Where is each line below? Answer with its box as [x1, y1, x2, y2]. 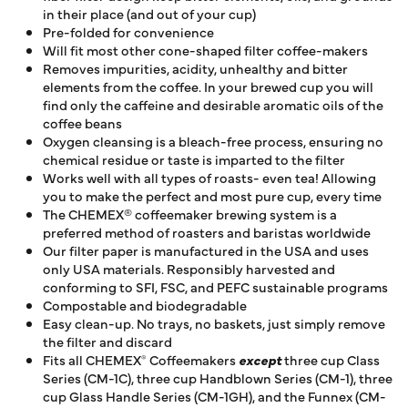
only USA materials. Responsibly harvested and [43, 259, 335, 279]
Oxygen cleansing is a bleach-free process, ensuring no [43, 131, 383, 151]
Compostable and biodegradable [43, 295, 247, 315]
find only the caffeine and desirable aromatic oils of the [43, 95, 383, 115]
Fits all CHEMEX [43, 350, 141, 370]
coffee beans [43, 113, 122, 133]
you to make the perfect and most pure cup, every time [43, 186, 382, 206]
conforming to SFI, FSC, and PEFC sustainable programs [43, 277, 388, 297]
